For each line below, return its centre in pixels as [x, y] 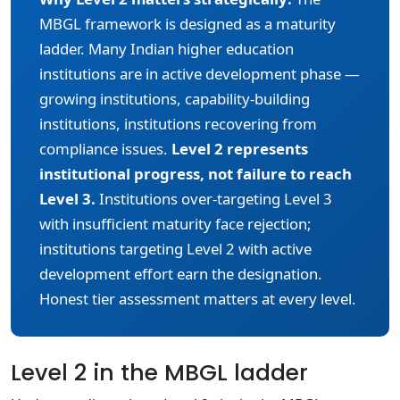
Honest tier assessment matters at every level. [198, 299]
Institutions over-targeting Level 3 [214, 199]
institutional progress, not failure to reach [196, 174]
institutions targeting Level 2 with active [175, 249]
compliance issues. [105, 149]
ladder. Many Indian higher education [167, 49]
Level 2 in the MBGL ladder [159, 373]
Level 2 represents [240, 149]
